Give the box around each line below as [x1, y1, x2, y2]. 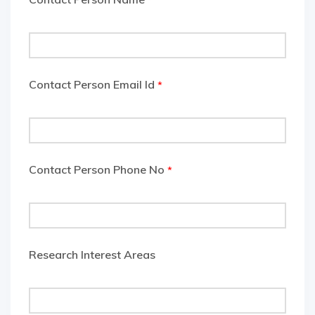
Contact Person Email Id [29, 77, 157, 92]
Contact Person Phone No [29, 162, 167, 177]
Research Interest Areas [29, 247, 155, 262]
